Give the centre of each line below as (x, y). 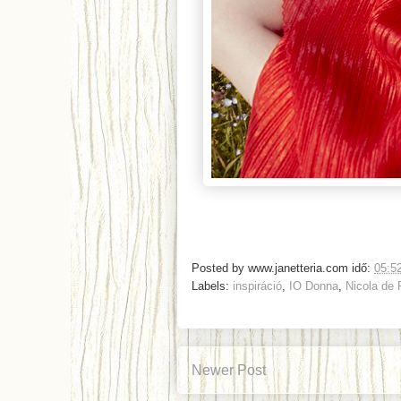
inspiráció (257, 286)
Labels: (212, 286)
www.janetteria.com (298, 268)
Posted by (220, 268)
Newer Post (229, 370)
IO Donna (314, 286)
